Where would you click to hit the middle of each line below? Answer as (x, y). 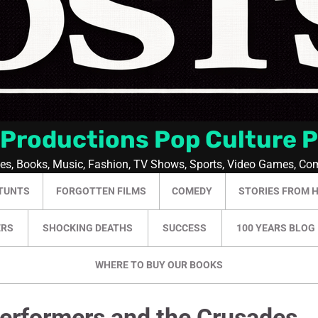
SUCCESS (185, 228)
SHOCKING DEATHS (88, 228)
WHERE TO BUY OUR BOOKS (159, 265)
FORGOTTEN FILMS (101, 191)
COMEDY (192, 191)
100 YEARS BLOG (275, 228)
